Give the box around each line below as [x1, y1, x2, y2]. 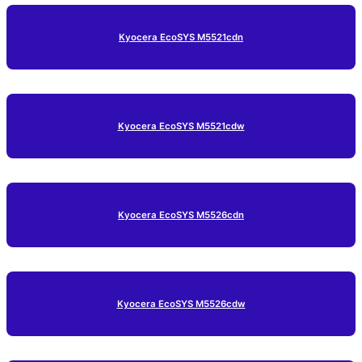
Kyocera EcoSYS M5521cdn [119, 31, 243, 43]
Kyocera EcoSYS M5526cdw [116, 297, 246, 309]
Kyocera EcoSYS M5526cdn [118, 208, 244, 221]
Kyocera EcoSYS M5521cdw [117, 120, 245, 132]
